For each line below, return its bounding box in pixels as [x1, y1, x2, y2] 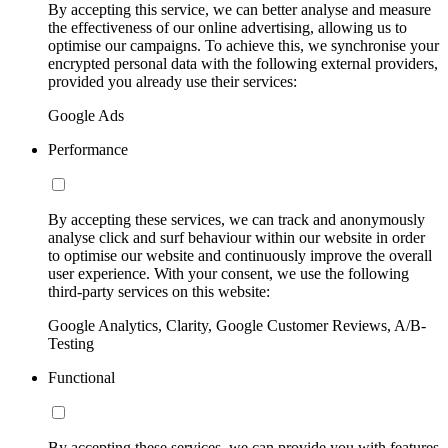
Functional [48, 369, 115, 387]
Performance [48, 141, 128, 159]
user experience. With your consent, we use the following [48, 265, 409, 283]
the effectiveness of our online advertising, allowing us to [48, 19, 407, 37]
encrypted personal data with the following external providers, [48, 55, 438, 73]
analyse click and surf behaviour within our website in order [48, 229, 425, 247]
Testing [48, 335, 94, 353]
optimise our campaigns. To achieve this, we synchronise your [48, 37, 439, 55]
